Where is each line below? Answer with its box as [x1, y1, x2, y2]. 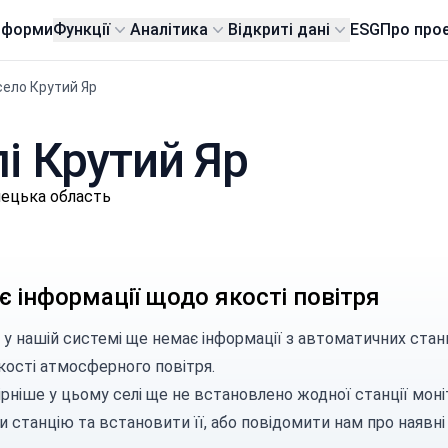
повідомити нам [240, 413, 363, 432]
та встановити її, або [73, 413, 241, 432]
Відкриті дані [228, 20, 331, 39]
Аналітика [130, 20, 209, 39]
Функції [53, 20, 111, 39]
